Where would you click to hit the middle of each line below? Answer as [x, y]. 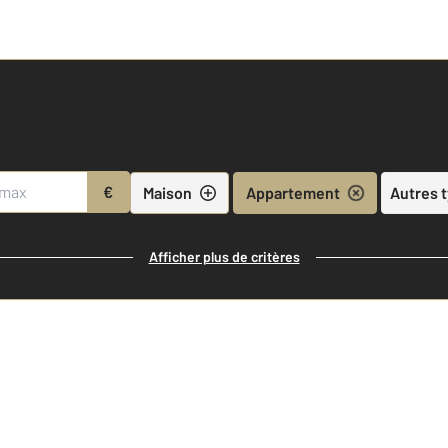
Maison [167, 192]
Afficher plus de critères [224, 256]
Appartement [292, 192]
